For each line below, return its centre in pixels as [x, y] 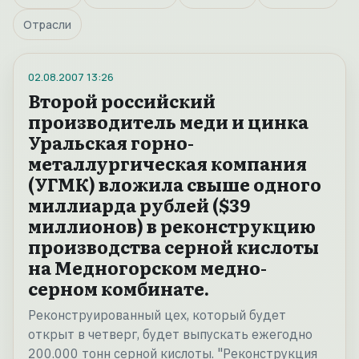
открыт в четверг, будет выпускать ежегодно [170, 335]
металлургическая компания [167, 163]
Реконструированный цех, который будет [157, 315]
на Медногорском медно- [147, 268]
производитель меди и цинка [168, 122]
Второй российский [122, 101]
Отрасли [47, 25]
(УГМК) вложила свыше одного [175, 184]
